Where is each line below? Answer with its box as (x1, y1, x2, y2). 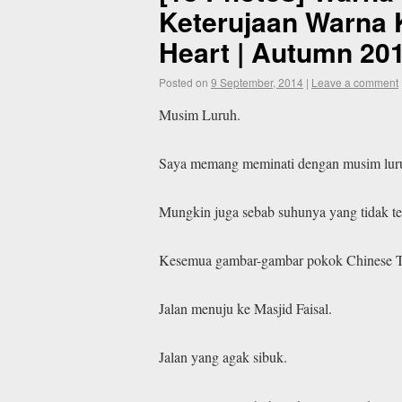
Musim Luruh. (159, 104, 240, 124)
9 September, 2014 (211, 74, 303, 90)
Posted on (159, 74, 208, 90)
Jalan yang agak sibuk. (159, 347, 287, 367)
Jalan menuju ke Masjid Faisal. (159, 299, 332, 319)
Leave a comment (311, 74, 398, 90)
